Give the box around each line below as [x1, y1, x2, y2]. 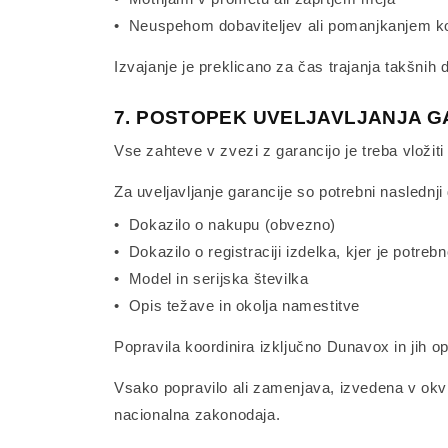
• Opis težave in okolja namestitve [114, 297, 360, 314]
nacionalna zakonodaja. [114, 406, 281, 423]
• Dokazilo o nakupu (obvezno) [114, 216, 336, 233]
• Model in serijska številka [114, 270, 309, 287]
